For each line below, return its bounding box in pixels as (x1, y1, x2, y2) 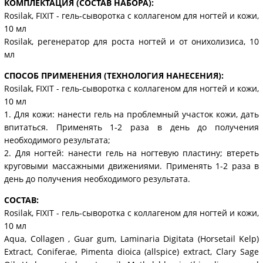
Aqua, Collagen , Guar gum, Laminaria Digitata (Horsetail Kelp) (4, 233, 259, 245)
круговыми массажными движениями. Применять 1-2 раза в (4, 160, 259, 172)
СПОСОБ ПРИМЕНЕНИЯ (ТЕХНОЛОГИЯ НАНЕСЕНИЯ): (4, 70, 224, 82)
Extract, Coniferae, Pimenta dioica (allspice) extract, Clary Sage (4, 246, 259, 258)
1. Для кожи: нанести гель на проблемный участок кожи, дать (4, 109, 259, 120)
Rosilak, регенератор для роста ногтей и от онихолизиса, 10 (4, 36, 259, 48)
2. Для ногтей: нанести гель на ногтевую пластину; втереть (4, 147, 259, 159)
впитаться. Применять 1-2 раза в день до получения (4, 122, 259, 133)
